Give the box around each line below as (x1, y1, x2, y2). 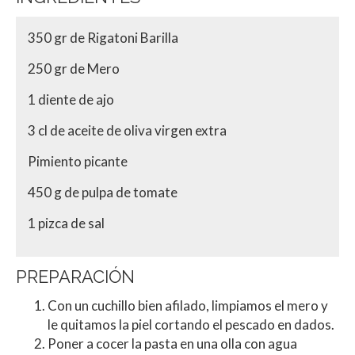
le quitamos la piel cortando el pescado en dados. (48, 315, 334, 333)
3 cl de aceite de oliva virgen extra (28, 121, 227, 139)
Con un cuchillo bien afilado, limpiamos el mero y (48, 296, 328, 314)
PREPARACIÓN (16, 265, 135, 287)
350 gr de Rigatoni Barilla (28, 29, 178, 46)
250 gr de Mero (28, 59, 120, 77)
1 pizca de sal (28, 214, 105, 231)
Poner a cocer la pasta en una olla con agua (48, 334, 297, 352)
